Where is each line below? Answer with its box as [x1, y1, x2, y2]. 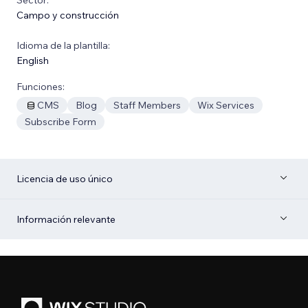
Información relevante [16, 212, 115, 225]
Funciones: [16, 80, 65, 93]
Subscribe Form [25, 115, 96, 128]
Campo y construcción [16, 8, 119, 21]
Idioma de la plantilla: [16, 38, 110, 52]
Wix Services [197, 98, 254, 111]
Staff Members [113, 98, 181, 111]
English [16, 54, 49, 67]
